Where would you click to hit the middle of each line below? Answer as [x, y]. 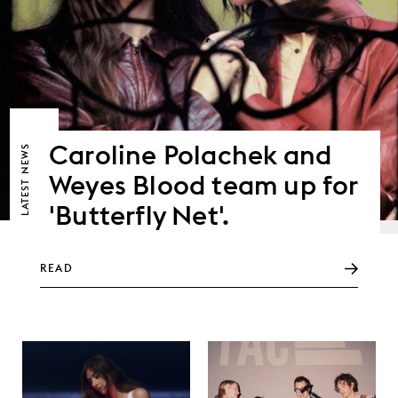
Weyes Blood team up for [203, 184]
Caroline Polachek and [191, 154]
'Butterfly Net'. [139, 215]
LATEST [25, 195]
